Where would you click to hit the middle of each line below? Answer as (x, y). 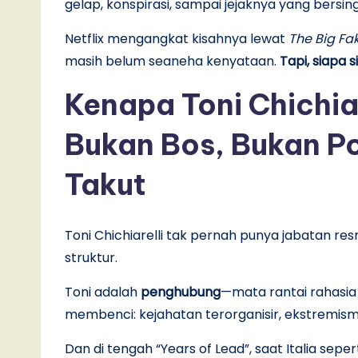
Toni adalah (103, 292)
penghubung (181, 292)
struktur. (91, 257)
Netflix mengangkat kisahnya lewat (177, 38)
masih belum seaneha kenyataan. (172, 61)
